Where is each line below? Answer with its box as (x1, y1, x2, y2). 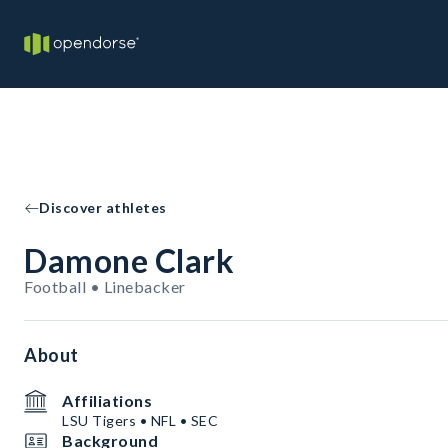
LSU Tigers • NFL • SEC (62, 412, 218, 429)
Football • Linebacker (24, 277, 186, 296)
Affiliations (62, 391, 152, 410)
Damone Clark (24, 241, 234, 280)
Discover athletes (39, 199, 167, 216)
